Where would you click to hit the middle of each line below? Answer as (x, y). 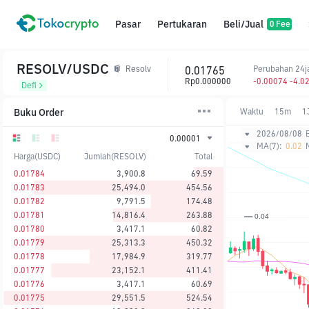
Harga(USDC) (37, 156)
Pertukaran (182, 24)
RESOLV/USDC (63, 69)
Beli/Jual (243, 24)
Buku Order (39, 112)
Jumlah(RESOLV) (115, 156)
